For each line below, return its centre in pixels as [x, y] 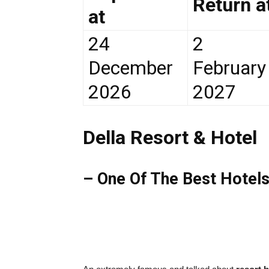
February [229, 68]
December [131, 68]
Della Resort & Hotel [170, 137]
